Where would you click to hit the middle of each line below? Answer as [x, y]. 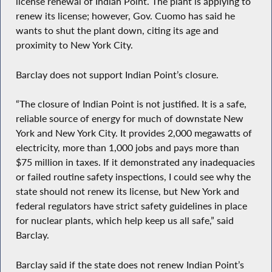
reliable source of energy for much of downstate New [129, 119]
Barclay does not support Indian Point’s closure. [117, 74]
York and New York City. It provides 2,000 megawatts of [134, 133]
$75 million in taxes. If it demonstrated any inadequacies [135, 162]
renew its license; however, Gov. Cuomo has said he [125, 16]
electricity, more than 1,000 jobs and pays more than [127, 148]
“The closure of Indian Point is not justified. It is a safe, [131, 104]
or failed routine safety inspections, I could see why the [133, 177]
